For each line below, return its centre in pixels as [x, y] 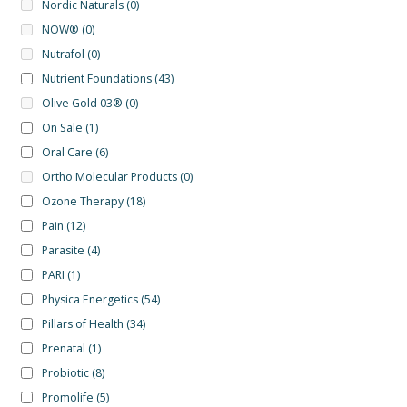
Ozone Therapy [82, 202]
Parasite [63, 251]
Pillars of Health [82, 324]
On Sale [62, 128]
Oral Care [67, 153]
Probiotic [65, 373]
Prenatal [63, 349]
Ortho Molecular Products [109, 177]
